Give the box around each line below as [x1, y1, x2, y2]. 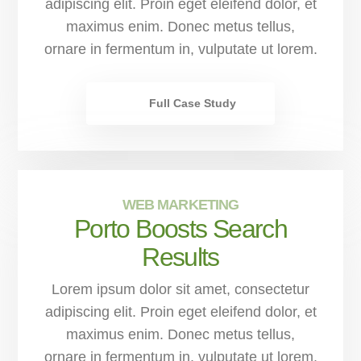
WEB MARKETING [122, 196, 239, 213]
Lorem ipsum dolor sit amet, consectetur [52, 280, 309, 297]
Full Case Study [149, 96, 236, 110]
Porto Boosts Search [73, 214, 288, 243]
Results [142, 242, 219, 272]
